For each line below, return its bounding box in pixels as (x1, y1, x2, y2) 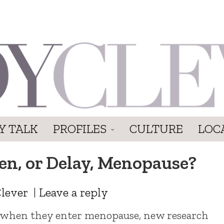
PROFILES (53, 121, 109, 136)
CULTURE (129, 121, 183, 136)
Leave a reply (39, 184, 108, 199)
